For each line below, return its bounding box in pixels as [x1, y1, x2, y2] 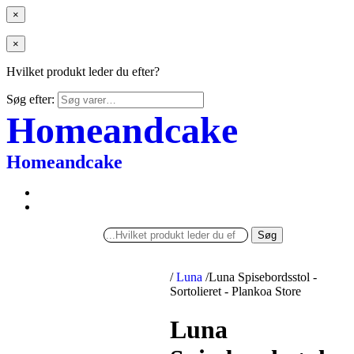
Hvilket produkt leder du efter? [6, 65, 160, 78]
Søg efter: [6, 92, 55, 106]
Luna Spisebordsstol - [209, 270, 318, 284]
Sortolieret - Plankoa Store [170, 284, 302, 298]
